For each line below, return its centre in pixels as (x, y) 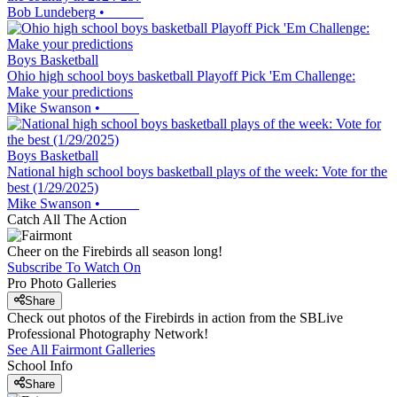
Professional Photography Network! (108, 334)
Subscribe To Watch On (74, 267)
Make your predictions (70, 92)
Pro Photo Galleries (62, 283)
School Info (40, 366)
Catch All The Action (67, 219)
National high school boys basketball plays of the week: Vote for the (197, 171)
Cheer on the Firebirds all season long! (115, 251)
